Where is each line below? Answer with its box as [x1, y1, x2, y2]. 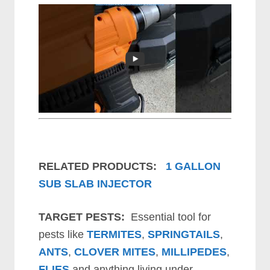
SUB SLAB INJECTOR [39, 177, 152, 190]
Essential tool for [125, 210, 212, 223]
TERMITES [87, 228, 142, 240]
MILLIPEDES [162, 245, 227, 258]
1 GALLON [166, 160, 221, 172]
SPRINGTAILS [148, 228, 221, 240]
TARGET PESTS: [39, 210, 125, 223]
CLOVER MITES [74, 245, 156, 258]
